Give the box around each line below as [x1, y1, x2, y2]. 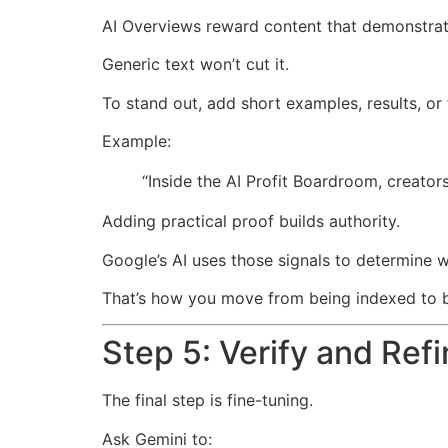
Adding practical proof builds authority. [102, 211, 400, 232]
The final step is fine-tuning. [102, 390, 313, 411]
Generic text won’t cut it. [102, 54, 289, 75]
